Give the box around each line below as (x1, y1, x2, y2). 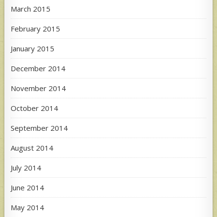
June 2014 (11, 182, 45, 192)
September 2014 (11, 123, 68, 133)
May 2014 (11, 202, 45, 212)
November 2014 (11, 83, 66, 93)
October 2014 (11, 103, 59, 113)
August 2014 (11, 142, 54, 153)
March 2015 (11, 3, 51, 14)
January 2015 (11, 43, 55, 53)
